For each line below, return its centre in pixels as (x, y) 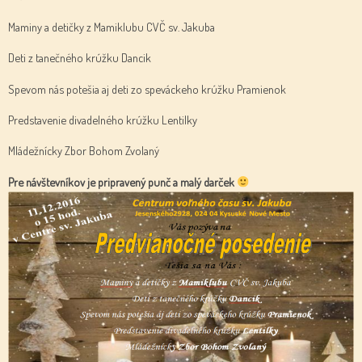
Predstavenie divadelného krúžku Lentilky (103, 119)
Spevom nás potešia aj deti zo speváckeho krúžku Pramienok (147, 88)
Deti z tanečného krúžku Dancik (80, 58)
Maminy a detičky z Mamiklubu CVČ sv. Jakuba (112, 26)
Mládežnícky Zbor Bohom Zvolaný (84, 151)
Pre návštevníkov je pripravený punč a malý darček (122, 181)
